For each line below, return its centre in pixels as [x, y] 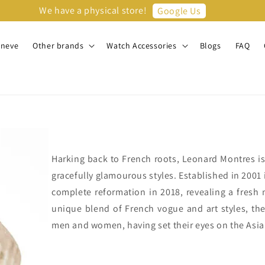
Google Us [179, 11]
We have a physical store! [93, 10]
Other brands [58, 46]
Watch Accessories [142, 46]
